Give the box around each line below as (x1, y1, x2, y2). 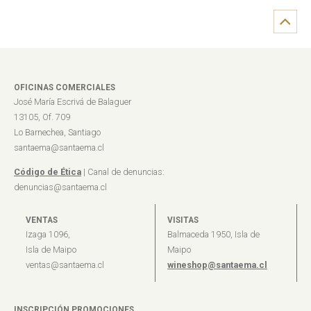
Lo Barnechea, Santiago (14, 127, 101, 138)
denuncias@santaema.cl (14, 182, 107, 193)
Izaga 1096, (26, 229, 70, 240)
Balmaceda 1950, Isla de (167, 229, 260, 240)
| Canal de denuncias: (81, 167, 165, 178)
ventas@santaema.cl (26, 260, 104, 271)
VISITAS (167, 215, 199, 225)
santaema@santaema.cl (14, 142, 104, 153)
